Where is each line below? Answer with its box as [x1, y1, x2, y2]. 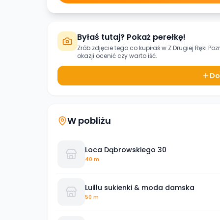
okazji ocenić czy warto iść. [77, 52, 157, 60]
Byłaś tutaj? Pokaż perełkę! [77, 31, 186, 43]
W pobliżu [67, 114, 111, 127]
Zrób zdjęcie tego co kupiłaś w [77, 44, 168, 52]
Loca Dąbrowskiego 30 [85, 144, 166, 155]
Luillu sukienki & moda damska [85, 182, 194, 192]
